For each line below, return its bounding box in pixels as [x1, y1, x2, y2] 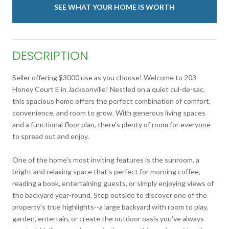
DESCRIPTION [12, 47, 88, 64]
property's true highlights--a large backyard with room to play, [12, 202, 208, 211]
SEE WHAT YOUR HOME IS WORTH [54, 2, 175, 11]
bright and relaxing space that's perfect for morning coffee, [12, 167, 200, 176]
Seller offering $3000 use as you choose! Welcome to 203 [12, 73, 196, 82]
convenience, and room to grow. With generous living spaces [12, 108, 205, 117]
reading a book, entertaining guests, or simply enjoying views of [12, 178, 214, 188]
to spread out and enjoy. [12, 131, 89, 141]
